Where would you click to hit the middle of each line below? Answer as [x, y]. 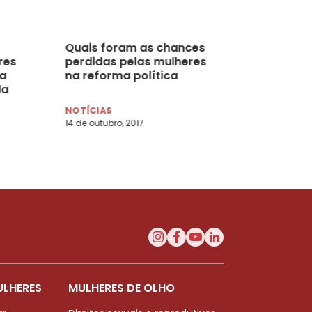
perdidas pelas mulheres [136, 61]
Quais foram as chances [135, 47]
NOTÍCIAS [88, 110]
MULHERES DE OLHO [122, 288]
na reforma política [122, 75]
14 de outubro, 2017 [104, 123]
